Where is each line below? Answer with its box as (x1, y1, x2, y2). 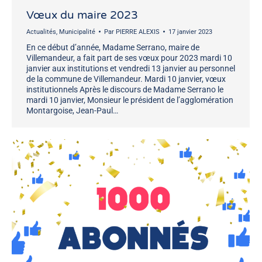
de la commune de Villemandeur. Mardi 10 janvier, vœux (26, 74, 226, 84)
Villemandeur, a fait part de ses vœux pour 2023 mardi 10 (26, 53, 232, 63)
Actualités (26, 27, 56, 36)
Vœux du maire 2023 (26, 8, 138, 22)
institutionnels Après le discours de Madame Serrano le (26, 84, 223, 94)
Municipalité (59, 27, 95, 36)
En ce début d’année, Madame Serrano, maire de (26, 42, 199, 52)
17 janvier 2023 (168, 27, 212, 36)
